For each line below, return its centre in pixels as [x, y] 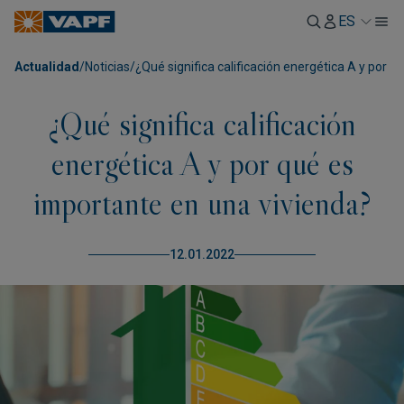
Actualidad [47, 67]
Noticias [107, 67]
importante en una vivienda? [202, 203]
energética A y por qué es [202, 164]
